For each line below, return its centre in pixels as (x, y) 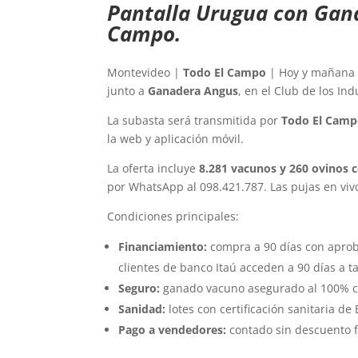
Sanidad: (142, 308)
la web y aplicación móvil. (176, 138)
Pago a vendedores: (173, 329)
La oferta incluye (153, 168)
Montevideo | (145, 72)
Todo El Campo (225, 72)
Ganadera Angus (193, 90)
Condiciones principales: (173, 216)
